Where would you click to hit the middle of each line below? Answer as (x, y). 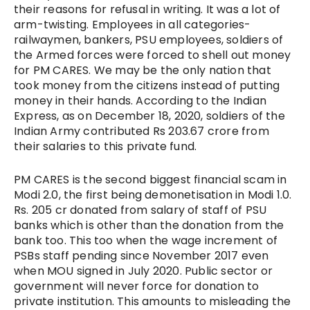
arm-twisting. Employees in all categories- (133, 24)
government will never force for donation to (137, 286)
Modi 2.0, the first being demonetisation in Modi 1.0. (153, 194)
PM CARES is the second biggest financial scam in (151, 179)
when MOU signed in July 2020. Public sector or (144, 271)
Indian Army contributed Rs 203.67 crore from (142, 131)
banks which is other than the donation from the (149, 225)
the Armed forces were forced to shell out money (153, 55)
